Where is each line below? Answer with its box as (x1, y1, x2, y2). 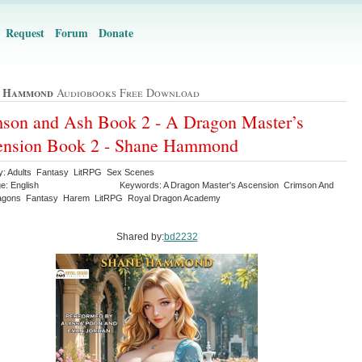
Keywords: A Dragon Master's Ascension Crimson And (120, 179, 334, 190)
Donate (99, 24, 133, 41)
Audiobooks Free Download (53, 85, 200, 101)
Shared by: (116, 230, 164, 242)
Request (6, 24, 44, 41)
